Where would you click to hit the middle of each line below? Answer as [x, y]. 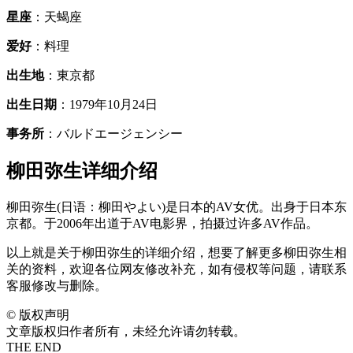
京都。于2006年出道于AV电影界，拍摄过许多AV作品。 [162, 223]
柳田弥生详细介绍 [82, 171]
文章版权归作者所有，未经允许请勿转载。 [126, 331]
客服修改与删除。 [57, 285]
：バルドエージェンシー [113, 133]
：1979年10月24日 [107, 104]
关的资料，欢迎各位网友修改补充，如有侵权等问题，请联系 [176, 269]
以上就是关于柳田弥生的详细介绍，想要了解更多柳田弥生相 [176, 252]
